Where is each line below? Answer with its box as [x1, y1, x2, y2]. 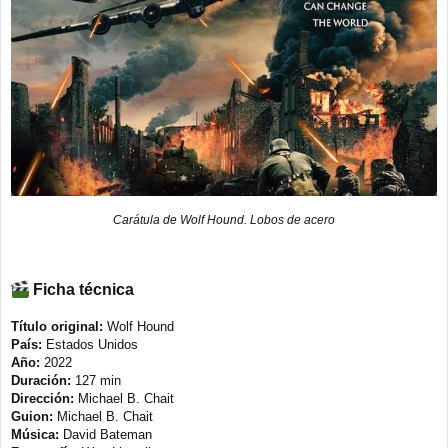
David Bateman [59, 427, 152, 443]
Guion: [11, 409, 53, 425]
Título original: [11, 319, 103, 335]
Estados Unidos [42, 337, 138, 353]
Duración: [11, 373, 71, 389]
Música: [11, 427, 59, 443]
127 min [71, 373, 121, 389]
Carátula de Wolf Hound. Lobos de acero [113, 213, 335, 227]
